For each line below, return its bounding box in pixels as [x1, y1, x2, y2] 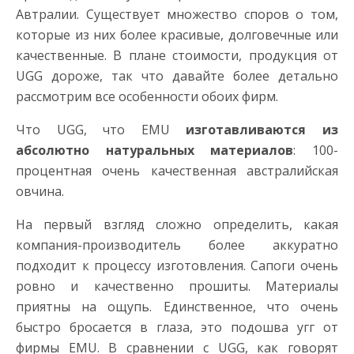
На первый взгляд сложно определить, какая [16, 216, 338, 233]
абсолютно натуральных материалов [16, 141, 294, 159]
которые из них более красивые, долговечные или [16, 26, 338, 43]
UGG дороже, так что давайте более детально [16, 67, 338, 85]
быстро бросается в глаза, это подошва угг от [16, 318, 338, 336]
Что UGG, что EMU [16, 121, 186, 138]
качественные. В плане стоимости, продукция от [16, 47, 338, 64]
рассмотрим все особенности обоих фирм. [16, 88, 278, 105]
